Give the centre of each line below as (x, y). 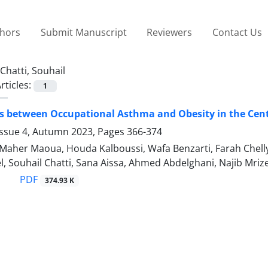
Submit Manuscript (83, 32)
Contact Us (237, 32)
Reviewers (170, 32)
